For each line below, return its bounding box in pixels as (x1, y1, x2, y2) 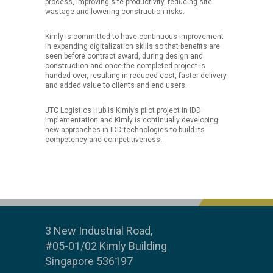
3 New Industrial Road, (45, 224, 152, 238)
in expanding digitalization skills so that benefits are (45, 42, 220, 51)
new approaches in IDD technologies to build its (45, 126, 205, 135)
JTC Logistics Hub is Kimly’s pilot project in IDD (45, 106, 201, 115)
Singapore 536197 (45, 255, 133, 268)
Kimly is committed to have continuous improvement (45, 32, 224, 41)
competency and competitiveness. (45, 135, 162, 144)
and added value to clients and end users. (45, 81, 187, 90)
